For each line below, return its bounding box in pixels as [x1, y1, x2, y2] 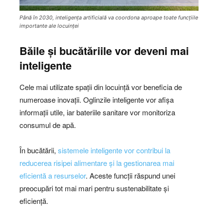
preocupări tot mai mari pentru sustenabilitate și [19, 183, 169, 194]
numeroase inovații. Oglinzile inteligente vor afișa [19, 94, 174, 105]
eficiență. [19, 196, 48, 206]
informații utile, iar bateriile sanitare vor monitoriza [19, 107, 175, 118]
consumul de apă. [19, 120, 76, 130]
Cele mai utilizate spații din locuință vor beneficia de [19, 82, 182, 92]
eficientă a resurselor [19, 170, 86, 181]
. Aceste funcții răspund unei [86, 170, 175, 181]
